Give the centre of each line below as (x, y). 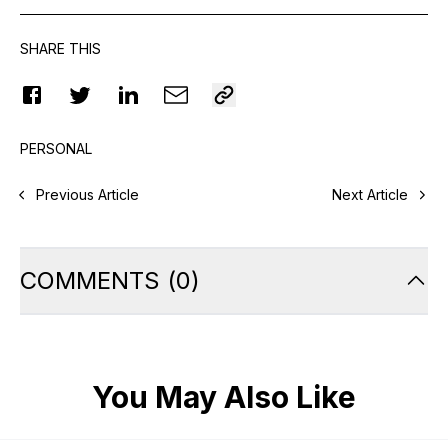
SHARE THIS (60, 48)
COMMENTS (90, 280)
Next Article (370, 194)
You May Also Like (224, 396)
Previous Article (87, 194)
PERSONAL (56, 148)
